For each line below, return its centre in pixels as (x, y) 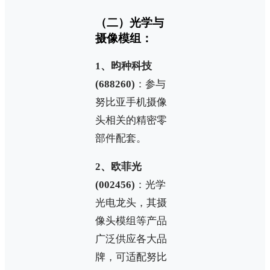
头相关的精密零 (131, 121)
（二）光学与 (130, 22)
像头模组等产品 (131, 221)
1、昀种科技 (124, 66)
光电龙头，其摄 (131, 203)
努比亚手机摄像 (131, 102)
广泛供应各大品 (131, 239)
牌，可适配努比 (131, 257)
